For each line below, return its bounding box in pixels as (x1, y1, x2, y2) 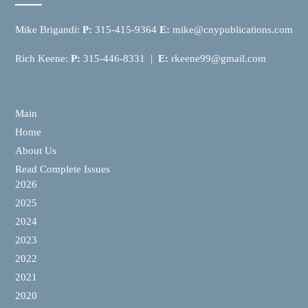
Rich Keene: (15, 52, 71, 64)
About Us (15, 145, 56, 157)
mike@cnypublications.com (173, 24, 293, 36)
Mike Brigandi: (15, 24, 82, 36)
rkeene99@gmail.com (168, 52, 266, 64)
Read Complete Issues (15, 164, 110, 175)
